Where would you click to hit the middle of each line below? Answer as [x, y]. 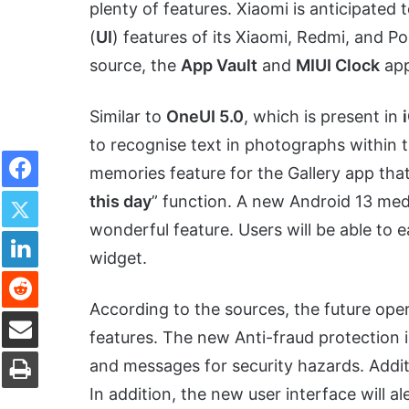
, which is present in [323, 117]
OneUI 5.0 [205, 117]
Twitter [58, 190]
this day [121, 202]
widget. [118, 258]
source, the [135, 66]
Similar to [128, 117]
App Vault [219, 66]
